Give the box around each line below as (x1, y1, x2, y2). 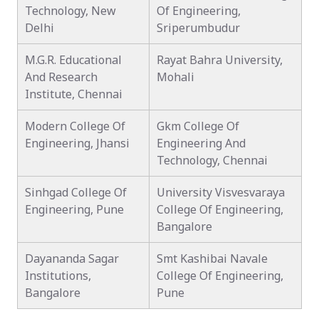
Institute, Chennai (25, 86, 122, 102)
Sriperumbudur (157, 20, 240, 36)
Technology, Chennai (157, 152, 268, 168)
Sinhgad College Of (25, 184, 127, 200)
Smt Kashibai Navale (157, 251, 268, 266)
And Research (25, 69, 98, 85)
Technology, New (25, 3, 116, 19)
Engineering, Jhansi (25, 135, 130, 151)
